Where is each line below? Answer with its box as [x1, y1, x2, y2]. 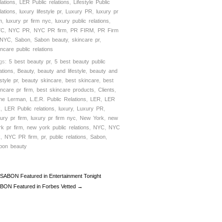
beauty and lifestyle [38, 67, 86, 74]
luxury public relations [55, 18, 109, 24]
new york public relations [27, 124, 89, 130]
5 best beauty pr [9, 58, 51, 64]
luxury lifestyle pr [19, 8, 61, 14]
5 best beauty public [55, 58, 106, 64]
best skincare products [37, 86, 94, 93]
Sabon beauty [34, 37, 68, 43]
